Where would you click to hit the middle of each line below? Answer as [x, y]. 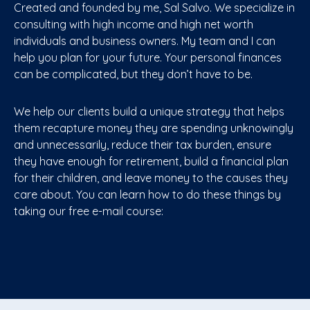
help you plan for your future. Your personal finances [148, 57]
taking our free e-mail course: [90, 211]
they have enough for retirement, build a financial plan [151, 161]
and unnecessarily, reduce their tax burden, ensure [143, 145]
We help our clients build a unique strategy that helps [149, 111]
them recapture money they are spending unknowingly [154, 128]
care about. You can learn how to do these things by [147, 194]
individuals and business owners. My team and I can [145, 41]
